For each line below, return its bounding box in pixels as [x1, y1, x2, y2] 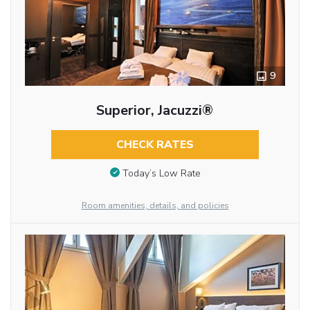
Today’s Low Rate [122, 166, 201, 180]
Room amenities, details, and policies [81, 199, 229, 211]
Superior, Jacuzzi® [96, 101, 214, 120]
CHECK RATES [116, 137, 194, 152]
